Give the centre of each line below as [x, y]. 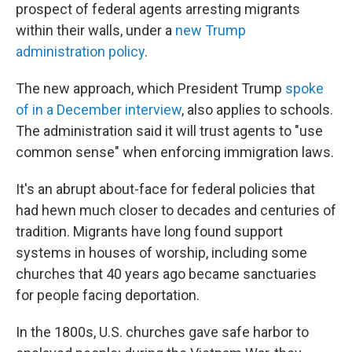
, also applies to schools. [257, 110]
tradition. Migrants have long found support [149, 231]
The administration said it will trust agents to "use [169, 131]
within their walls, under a [95, 30]
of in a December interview [99, 110]
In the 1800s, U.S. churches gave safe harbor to [162, 332]
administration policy [80, 51]
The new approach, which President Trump [150, 88]
